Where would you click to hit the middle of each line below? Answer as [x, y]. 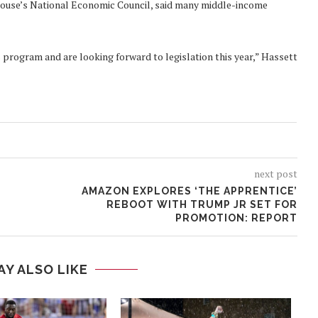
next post [275, 174]
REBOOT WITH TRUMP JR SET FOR [202, 205]
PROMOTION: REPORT [236, 218]
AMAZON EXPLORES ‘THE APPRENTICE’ [189, 191]
